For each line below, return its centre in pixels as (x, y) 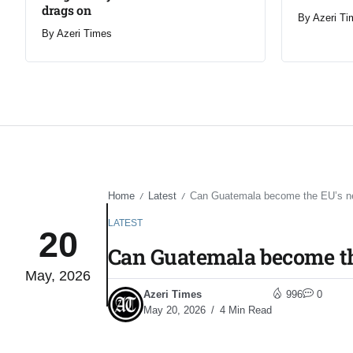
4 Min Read (244, 310)
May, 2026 (58, 276)
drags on (67, 10)
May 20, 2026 (175, 310)
